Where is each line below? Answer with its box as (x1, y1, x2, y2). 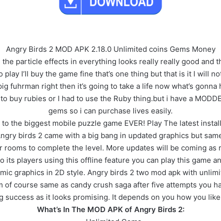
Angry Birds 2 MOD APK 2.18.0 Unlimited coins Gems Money (5, 44, 216, 54)
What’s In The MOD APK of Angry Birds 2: (37, 204, 184, 214)
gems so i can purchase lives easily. (48, 106, 173, 115)
